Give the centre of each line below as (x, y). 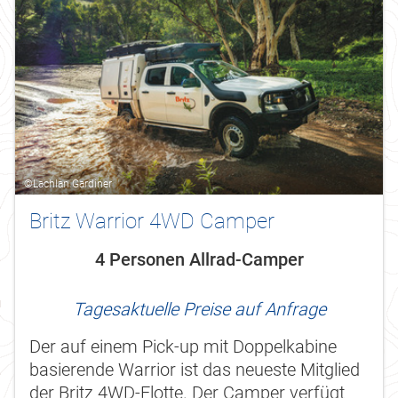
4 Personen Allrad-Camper (199, 259)
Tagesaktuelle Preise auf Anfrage (199, 309)
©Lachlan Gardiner (68, 183)
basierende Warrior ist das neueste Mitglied (195, 369)
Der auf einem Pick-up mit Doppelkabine (183, 346)
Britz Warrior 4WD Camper (152, 221)
